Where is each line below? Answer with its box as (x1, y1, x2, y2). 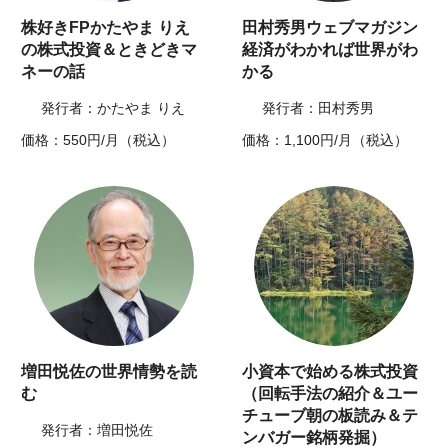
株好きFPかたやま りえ (21, 19, 191, 37)
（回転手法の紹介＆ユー (242, 385, 418, 403)
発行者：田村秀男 (262, 100, 374, 117)
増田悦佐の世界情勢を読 (21, 363, 198, 381)
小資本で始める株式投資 (242, 363, 418, 381)
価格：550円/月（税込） (21, 132, 176, 149)
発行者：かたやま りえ (41, 100, 186, 117)
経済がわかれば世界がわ (242, 41, 418, 59)
